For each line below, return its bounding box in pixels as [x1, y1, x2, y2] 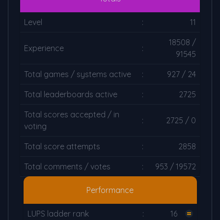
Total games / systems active [24, 69, 131, 79]
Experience [24, 43, 64, 53]
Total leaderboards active [24, 89, 117, 99]
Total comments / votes [24, 162, 110, 171]
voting [24, 121, 47, 131]
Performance [86, 185, 134, 195]
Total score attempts [24, 141, 100, 151]
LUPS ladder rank [27, 209, 89, 219]
